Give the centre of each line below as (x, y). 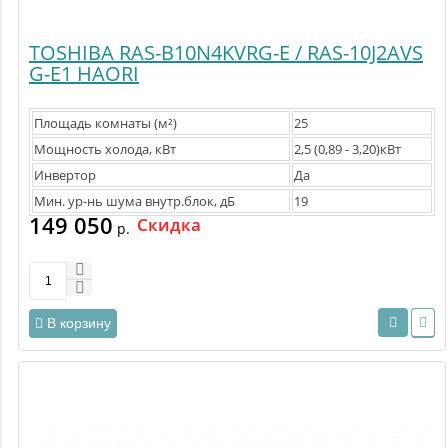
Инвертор (65, 175)
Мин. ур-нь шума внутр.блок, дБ (134, 201)
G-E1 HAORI (84, 74)
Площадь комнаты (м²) (105, 123)
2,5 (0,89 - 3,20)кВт (347, 149)
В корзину (79, 322)
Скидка (169, 225)
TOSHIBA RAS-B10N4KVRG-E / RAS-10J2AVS (226, 53)
